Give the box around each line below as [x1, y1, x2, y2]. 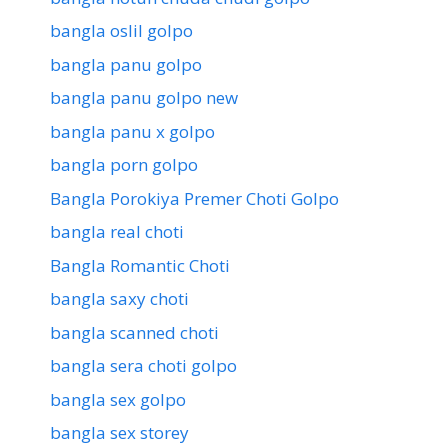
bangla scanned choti [50, 320, 219, 344]
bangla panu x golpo [50, 119, 215, 143]
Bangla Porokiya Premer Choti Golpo [50, 186, 339, 210]
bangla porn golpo [50, 153, 198, 177]
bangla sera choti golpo [50, 354, 237, 378]
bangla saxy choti [50, 287, 189, 311]
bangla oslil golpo [50, 19, 193, 43]
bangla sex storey [50, 421, 189, 445]
